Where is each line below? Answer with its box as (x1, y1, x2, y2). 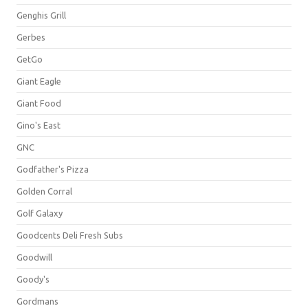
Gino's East (16, 120, 60, 130)
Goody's (16, 274, 49, 284)
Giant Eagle (16, 76, 61, 86)
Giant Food (16, 98, 61, 108)
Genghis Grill (16, 10, 66, 20)
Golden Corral (16, 186, 72, 196)
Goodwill (16, 252, 52, 262)
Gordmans (16, 296, 58, 306)
